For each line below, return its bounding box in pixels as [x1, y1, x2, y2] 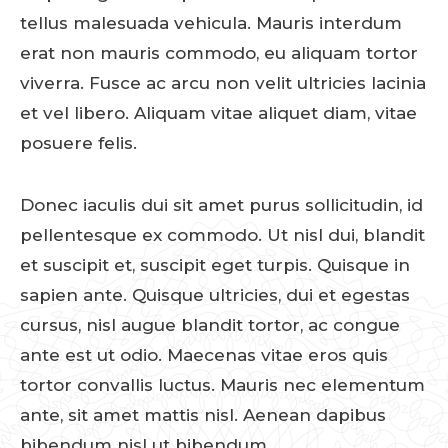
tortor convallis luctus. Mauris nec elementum [20, 374, 425, 395]
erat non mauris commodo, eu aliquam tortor [20, 42, 418, 63]
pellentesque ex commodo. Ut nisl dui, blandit [20, 224, 425, 245]
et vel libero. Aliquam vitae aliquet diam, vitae [20, 102, 417, 123]
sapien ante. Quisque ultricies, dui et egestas [20, 284, 410, 305]
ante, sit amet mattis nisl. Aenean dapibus [20, 404, 386, 425]
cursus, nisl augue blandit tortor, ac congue [20, 314, 400, 335]
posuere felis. [20, 132, 137, 153]
